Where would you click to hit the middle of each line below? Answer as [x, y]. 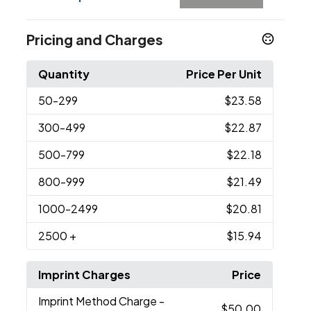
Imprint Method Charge [99, 301]
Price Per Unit [224, 74]
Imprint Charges [85, 275]
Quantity [64, 74]
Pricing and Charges [95, 40]
